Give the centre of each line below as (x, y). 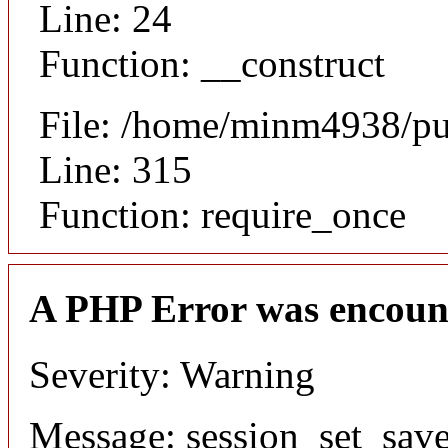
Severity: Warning (172, 375)
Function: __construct (212, 63)
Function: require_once (222, 214)
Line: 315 (115, 169)
